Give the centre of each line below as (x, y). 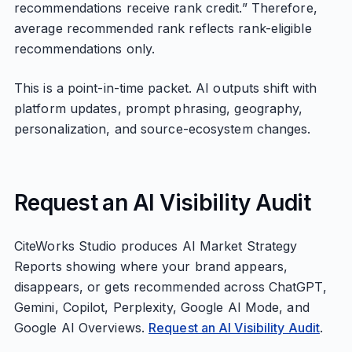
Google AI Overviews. (81, 328)
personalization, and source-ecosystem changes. (162, 129)
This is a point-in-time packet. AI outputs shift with (165, 88)
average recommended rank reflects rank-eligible (163, 28)
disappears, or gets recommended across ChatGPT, (170, 287)
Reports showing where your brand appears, (151, 266)
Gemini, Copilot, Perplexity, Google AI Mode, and (161, 307)
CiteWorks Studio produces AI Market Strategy (156, 246)
